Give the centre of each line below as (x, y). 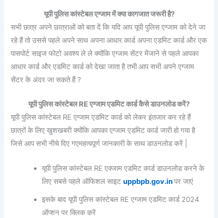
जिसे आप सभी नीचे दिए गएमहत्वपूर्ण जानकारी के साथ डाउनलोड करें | (99, 144)
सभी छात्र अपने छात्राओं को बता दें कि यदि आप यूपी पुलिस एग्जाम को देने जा (108, 27)
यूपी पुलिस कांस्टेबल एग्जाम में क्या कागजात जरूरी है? (109, 14)
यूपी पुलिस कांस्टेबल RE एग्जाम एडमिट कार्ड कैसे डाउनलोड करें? (109, 104)
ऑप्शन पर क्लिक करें (69, 212)
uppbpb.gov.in (149, 181)
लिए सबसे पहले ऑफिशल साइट (83, 181)
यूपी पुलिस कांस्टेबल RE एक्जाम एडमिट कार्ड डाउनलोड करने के (123, 168)
